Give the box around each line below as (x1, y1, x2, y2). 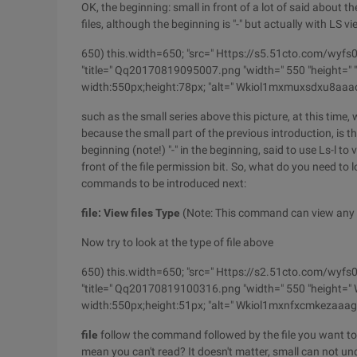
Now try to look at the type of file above (81, 236, 273, 249)
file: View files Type (81, 206, 180, 219)
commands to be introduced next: (81, 177, 246, 190)
